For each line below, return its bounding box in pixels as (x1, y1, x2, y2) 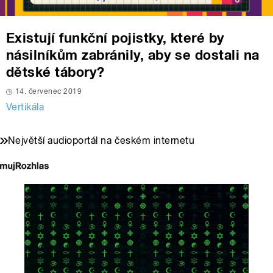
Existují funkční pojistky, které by (6, 30, 225, 46)
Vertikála (6, 101, 44, 113)
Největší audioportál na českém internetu (8, 135, 195, 147)
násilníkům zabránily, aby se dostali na (6, 47, 260, 63)
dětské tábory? (6, 64, 105, 80)
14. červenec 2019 (15, 87, 82, 96)
